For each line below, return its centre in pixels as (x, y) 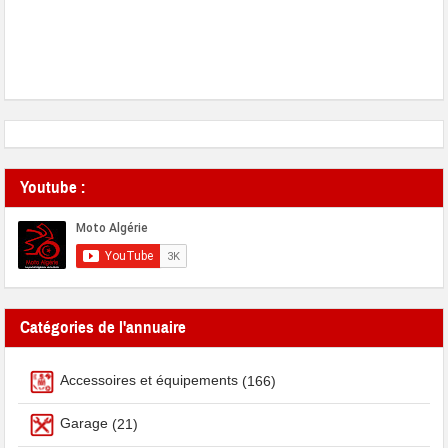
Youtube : (53, 187)
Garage (84, 423)
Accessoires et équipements (149, 380)
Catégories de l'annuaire (103, 327)
